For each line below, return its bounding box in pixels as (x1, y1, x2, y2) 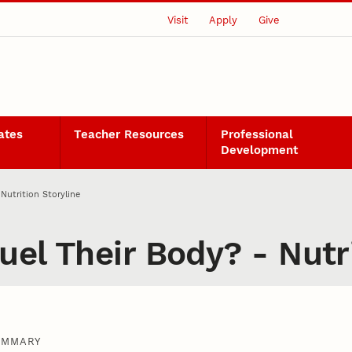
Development (220, 143, 298, 158)
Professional (220, 127, 293, 142)
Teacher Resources (74, 127, 185, 142)
